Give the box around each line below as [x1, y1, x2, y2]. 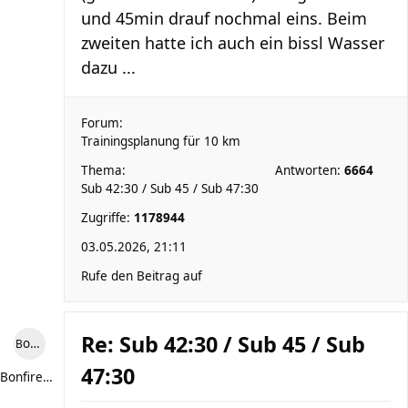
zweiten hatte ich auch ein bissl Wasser [81, 32, 384, 54]
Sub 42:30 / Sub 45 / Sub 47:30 [81, 180, 259, 197]
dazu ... [81, 56, 136, 78]
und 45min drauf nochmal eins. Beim [81, 7, 367, 29]
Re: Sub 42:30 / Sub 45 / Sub [81, 330, 365, 359]
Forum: [81, 115, 123, 131]
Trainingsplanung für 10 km [81, 133, 240, 149]
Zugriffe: [81, 209, 134, 226]
